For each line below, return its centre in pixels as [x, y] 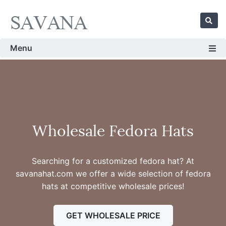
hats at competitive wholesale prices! [113, 186]
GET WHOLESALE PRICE [113, 215]
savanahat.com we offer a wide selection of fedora [113, 174]
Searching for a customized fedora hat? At [113, 161]
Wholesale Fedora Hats [113, 129]
